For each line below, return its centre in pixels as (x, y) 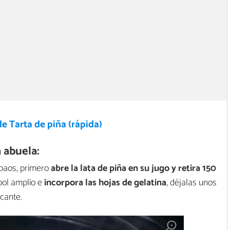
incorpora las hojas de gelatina (105, 183)
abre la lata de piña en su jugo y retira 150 (133, 168)
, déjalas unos (191, 183)
